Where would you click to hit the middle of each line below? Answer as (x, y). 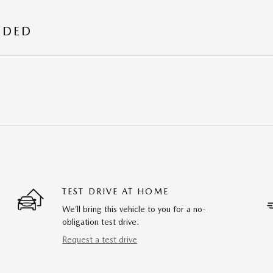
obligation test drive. (101, 222)
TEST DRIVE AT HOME (115, 191)
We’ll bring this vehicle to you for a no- (134, 209)
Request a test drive (100, 239)
